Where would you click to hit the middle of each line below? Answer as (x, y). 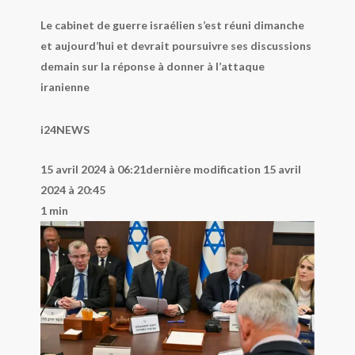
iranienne (65, 87)
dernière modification (204, 169)
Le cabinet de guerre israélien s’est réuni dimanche (172, 25)
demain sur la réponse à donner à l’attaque (152, 66)
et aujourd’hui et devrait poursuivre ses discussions (176, 46)
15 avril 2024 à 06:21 (93, 169)
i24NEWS (65, 130)
